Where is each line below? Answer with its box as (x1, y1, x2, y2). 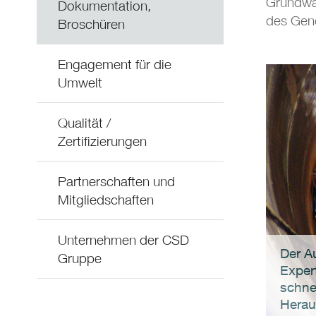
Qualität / (58, 115, 111, 130)
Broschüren (58, 16, 125, 32)
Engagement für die (58, 56, 171, 72)
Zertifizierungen (58, 133, 147, 149)
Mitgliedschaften (58, 192, 154, 207)
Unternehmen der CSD (58, 232, 189, 248)
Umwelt (58, 75, 102, 90)
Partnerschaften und (58, 174, 175, 189)
